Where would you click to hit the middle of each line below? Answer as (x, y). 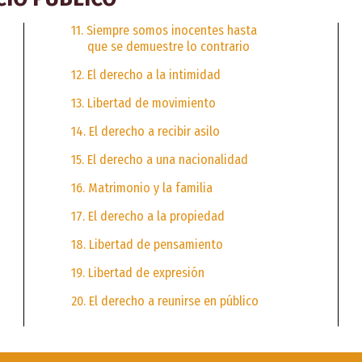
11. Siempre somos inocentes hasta (164, 30)
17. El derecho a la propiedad (147, 216)
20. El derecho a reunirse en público (164, 301)
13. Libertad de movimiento (143, 103)
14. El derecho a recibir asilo (145, 131)
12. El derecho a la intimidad (145, 74)
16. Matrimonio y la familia (141, 187)
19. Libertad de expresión (137, 272)
